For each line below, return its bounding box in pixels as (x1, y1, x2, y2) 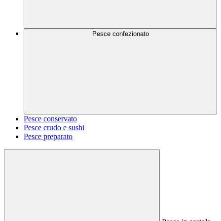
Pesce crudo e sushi (24, 123, 84, 132)
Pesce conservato (24, 114, 77, 123)
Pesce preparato (24, 132, 73, 141)
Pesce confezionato (92, 30, 149, 37)
